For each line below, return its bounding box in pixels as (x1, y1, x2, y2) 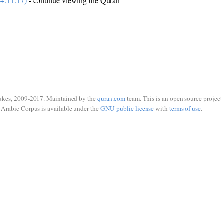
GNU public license (100, 103, 154, 112)
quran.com (97, 94, 125, 103)
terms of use (169, 103, 201, 112)
